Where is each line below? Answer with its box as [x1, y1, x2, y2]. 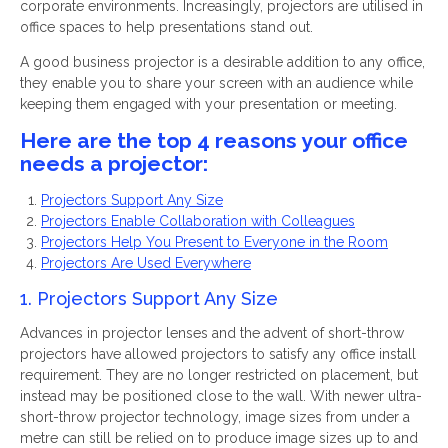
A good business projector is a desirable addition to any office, [20, 53, 425, 70]
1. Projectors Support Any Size [20, 288, 278, 310]
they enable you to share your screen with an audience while [20, 74, 413, 91]
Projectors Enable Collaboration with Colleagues [41, 213, 355, 230]
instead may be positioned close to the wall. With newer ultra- [20, 387, 422, 404]
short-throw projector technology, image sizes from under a [20, 408, 410, 425]
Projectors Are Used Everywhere [41, 255, 251, 272]
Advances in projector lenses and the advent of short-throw [20, 324, 404, 341]
